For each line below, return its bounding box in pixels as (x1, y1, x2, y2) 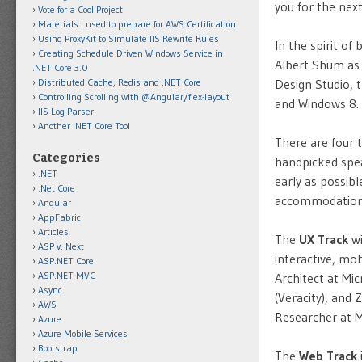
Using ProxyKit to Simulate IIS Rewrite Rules (38, 32, 219, 44)
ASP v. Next (38, 240, 84, 252)
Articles (38, 225, 69, 238)
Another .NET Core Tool (38, 120, 130, 132)
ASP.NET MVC (38, 269, 95, 281)
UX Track (299, 231, 348, 247)
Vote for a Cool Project (38, 3, 123, 15)
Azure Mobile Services (38, 327, 128, 339)
